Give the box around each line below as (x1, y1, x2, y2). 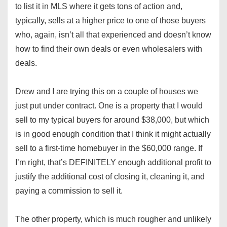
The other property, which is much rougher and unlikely (15, 215, 211, 224)
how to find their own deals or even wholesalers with (15, 45, 202, 54)
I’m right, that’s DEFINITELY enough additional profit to (15, 158, 211, 167)
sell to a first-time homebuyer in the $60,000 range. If (15, 144, 202, 153)
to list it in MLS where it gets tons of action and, (15, 2, 182, 11)
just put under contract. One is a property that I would (15, 101, 203, 110)
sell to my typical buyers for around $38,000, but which (15, 116, 209, 125)
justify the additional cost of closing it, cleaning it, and (15, 172, 205, 181)
